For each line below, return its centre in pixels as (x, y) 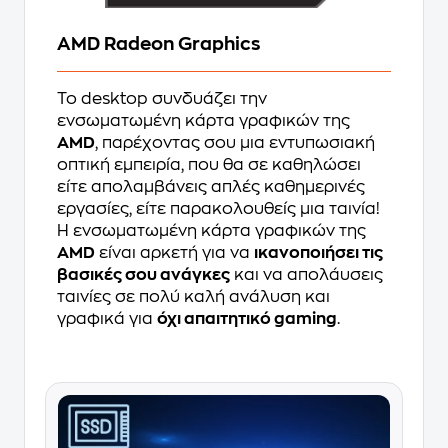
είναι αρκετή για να (174, 253)
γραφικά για (107, 319)
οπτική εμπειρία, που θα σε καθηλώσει (209, 165)
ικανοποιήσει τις (318, 253)
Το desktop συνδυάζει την (162, 99)
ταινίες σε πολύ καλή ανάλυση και (193, 297)
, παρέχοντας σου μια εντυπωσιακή (235, 143)
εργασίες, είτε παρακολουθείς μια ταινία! (218, 209)
